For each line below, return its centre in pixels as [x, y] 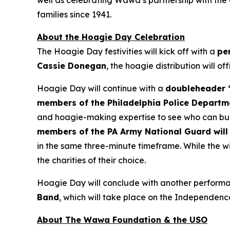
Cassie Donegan [72, 66]
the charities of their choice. [91, 160]
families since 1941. [74, 14]
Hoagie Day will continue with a [101, 88]
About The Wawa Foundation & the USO [122, 220]
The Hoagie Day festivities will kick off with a [127, 51]
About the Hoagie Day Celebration [111, 37]
